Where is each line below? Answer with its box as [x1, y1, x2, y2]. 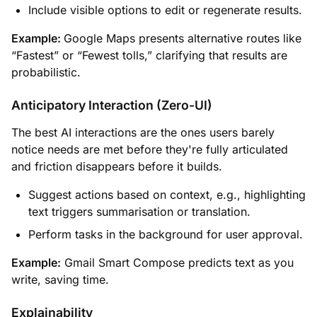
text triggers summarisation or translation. [28, 204, 250, 219]
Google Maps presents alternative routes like [64, 30, 301, 45]
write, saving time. [11, 272, 109, 287]
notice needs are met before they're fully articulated [11, 142, 288, 156]
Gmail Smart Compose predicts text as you [61, 255, 294, 270]
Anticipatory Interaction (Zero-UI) [11, 97, 212, 113]
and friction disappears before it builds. [11, 158, 222, 173]
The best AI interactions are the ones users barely [11, 125, 275, 139]
